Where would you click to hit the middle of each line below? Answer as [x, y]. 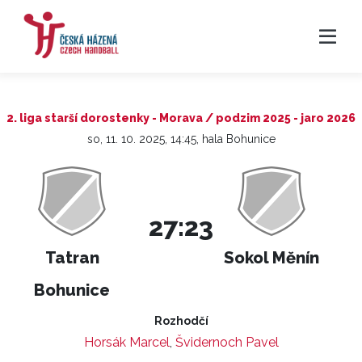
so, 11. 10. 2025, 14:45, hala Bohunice [181, 139]
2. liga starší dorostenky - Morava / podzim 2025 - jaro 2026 [181, 118]
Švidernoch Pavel [227, 342]
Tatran [72, 258]
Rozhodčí [181, 321]
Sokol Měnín [272, 258]
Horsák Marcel [126, 342]
